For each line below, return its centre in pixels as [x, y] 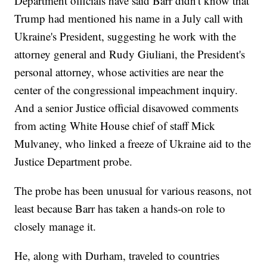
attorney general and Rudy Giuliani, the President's [130, 54]
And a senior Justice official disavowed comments [127, 108]
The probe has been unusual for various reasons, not [133, 191]
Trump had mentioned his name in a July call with [129, 18]
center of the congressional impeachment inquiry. [126, 90]
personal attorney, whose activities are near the [119, 72]
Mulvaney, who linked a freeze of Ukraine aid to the [133, 144]
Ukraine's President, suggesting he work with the [125, 36]
